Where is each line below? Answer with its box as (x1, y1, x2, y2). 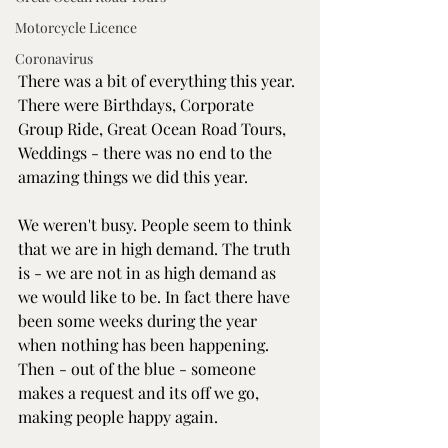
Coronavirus (15, 49, 93, 68)
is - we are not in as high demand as (18, 261, 280, 283)
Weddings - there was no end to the (18, 141, 276, 163)
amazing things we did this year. (18, 165, 248, 187)
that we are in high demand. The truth (18, 237, 294, 259)
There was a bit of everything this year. (18, 69, 299, 91)
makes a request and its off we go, (18, 381, 263, 403)
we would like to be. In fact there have (18, 285, 294, 307)
